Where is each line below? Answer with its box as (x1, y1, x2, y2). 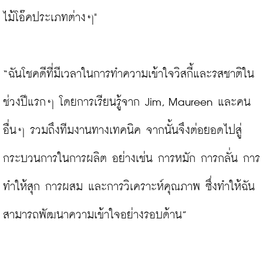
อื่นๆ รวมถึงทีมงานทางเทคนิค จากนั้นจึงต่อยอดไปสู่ (3, 125, 242, 137)
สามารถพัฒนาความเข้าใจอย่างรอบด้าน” (3, 210, 187, 221)
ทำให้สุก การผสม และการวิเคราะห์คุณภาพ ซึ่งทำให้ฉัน (3, 181, 255, 193)
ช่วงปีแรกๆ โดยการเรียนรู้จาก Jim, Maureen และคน (3, 97, 251, 109)
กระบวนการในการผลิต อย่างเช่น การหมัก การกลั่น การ (3, 153, 260, 165)
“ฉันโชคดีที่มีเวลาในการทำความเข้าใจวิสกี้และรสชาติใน (3, 69, 254, 80)
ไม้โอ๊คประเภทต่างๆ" (3, 12, 97, 24)
